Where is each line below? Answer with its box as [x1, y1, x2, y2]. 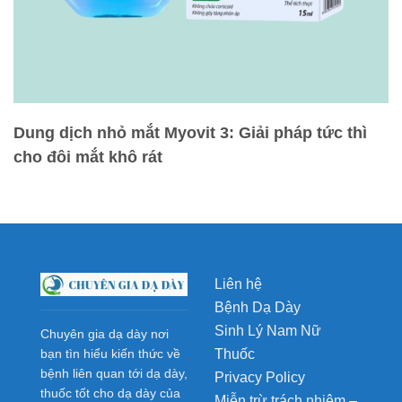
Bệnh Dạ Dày [214, 300, 301, 316]
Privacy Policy [214, 370, 305, 386]
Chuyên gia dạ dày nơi [40, 327, 169, 342]
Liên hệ [214, 276, 262, 293]
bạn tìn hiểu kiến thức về [40, 346, 180, 362]
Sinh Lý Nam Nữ [214, 323, 321, 339]
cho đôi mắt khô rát [13, 148, 162, 167]
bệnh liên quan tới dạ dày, [40, 366, 188, 381]
